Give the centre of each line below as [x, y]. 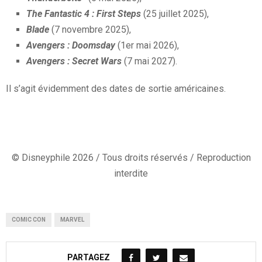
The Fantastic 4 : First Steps [84, 13]
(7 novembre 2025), [90, 29]
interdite [131, 173]
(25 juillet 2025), [175, 13]
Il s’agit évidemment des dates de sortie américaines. [116, 88]
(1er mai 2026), [147, 45]
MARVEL [72, 219]
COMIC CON [29, 219]
